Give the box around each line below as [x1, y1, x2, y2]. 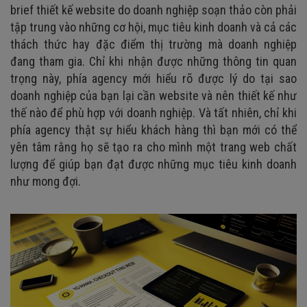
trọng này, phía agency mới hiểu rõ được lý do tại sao [10, 71, 297, 86]
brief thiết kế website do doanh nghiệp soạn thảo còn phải [10, 2, 297, 17]
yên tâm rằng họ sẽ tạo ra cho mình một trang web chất [10, 139, 297, 154]
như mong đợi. [10, 173, 81, 188]
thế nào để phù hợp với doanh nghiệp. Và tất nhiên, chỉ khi [10, 105, 297, 120]
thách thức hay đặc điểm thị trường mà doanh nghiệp [10, 36, 297, 51]
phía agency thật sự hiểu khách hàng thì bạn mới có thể [10, 122, 297, 137]
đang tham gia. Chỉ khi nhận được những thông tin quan [10, 53, 297, 69]
